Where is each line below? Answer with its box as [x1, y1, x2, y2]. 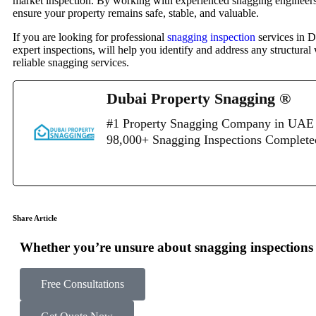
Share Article [13, 214, 57, 223]
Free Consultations [41, 278, 124, 291]
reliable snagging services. [13, 56, 129, 69]
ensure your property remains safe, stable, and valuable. [13, 7, 259, 20]
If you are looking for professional [13, 31, 167, 44]
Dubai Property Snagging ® [107, 90, 291, 108]
